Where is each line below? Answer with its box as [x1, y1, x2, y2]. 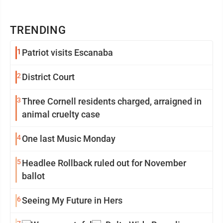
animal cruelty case [22, 109, 100, 119]
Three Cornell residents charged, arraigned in [22, 96, 202, 107]
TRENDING [10, 24, 67, 36]
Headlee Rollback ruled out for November [22, 158, 186, 168]
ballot [22, 171, 45, 181]
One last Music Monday [22, 133, 115, 144]
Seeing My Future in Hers [22, 195, 122, 206]
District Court [22, 72, 75, 82]
